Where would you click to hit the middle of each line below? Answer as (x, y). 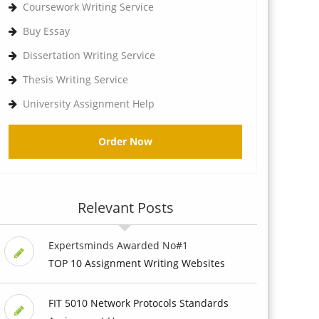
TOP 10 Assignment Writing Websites (136, 263)
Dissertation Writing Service (89, 55)
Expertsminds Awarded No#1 (118, 245)
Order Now (125, 141)
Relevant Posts (125, 207)
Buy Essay (46, 31)
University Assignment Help (89, 103)
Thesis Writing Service (75, 79)
